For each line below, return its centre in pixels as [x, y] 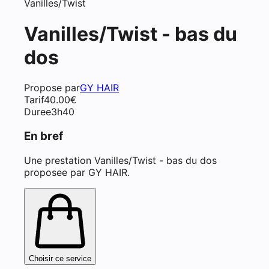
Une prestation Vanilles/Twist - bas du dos [120, 160]
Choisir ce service [60, 258]
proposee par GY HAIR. [77, 172]
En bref [44, 136]
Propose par [52, 88]
